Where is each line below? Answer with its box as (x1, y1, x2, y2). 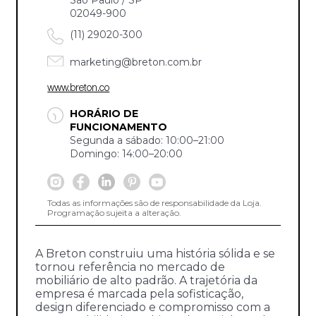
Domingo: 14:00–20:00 (70, 147, 183, 160)
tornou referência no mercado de (35, 260, 226, 274)
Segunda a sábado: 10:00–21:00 (70, 133, 225, 147)
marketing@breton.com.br (70, 55, 202, 68)
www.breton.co (47, 83, 110, 94)
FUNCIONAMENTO (70, 120, 168, 133)
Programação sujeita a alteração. (47, 207, 182, 218)
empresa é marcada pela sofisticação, (35, 286, 244, 300)
